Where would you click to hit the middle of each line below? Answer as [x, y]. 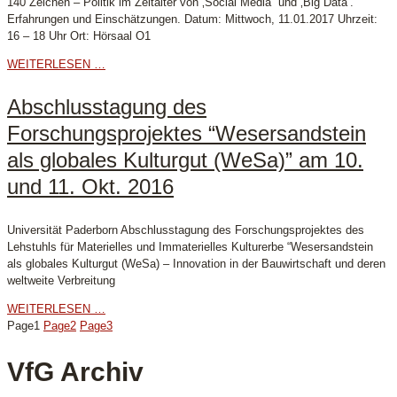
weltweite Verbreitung [61, 281]
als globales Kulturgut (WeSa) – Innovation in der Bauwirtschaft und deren [196, 264]
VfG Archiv [75, 372]
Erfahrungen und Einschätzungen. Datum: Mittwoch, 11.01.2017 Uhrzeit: [192, 19]
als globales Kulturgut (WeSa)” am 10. [185, 160]
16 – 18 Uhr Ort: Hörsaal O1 [79, 36]
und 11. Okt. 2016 [90, 187]
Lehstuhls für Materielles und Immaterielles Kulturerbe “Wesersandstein [190, 247]
